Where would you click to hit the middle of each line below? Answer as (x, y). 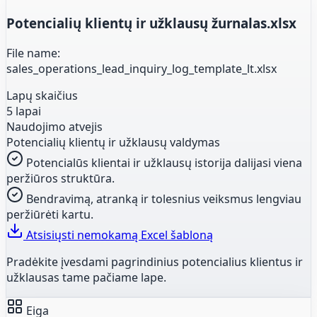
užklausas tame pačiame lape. (86, 277)
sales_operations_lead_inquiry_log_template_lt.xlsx (142, 68)
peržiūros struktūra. (60, 178)
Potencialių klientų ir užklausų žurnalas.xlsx (151, 23)
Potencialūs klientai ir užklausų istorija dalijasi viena (164, 162)
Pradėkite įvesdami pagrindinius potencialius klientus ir (155, 261)
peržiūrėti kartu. (50, 214)
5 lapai (24, 111)
